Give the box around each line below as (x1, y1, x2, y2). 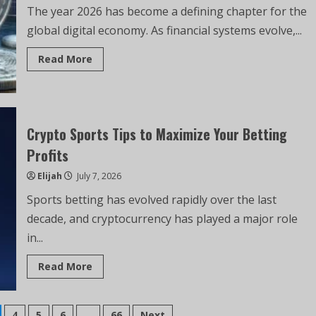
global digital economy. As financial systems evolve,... (26, 23, 302, 38)
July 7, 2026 (74, 169, 121, 182)
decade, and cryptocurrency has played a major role (26, 210, 298, 226)
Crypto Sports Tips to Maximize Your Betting (26, 123, 287, 145)
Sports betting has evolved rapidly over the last (26, 191, 276, 207)
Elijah (37, 169, 62, 182)
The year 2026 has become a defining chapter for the (26, 4, 307, 19)
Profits (26, 144, 68, 166)
